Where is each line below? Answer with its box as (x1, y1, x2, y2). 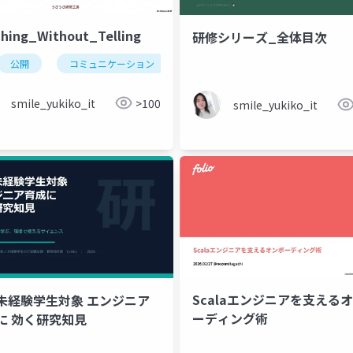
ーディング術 (192, 309, 268, 329)
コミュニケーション (69, 56, 154, 70)
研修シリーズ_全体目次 (192, 27, 327, 46)
